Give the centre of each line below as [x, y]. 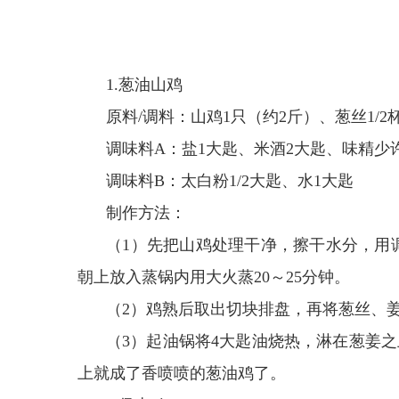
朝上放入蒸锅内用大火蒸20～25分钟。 [214, 277]
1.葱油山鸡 [144, 85]
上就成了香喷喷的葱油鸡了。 [182, 373]
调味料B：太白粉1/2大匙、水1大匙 [230, 181]
